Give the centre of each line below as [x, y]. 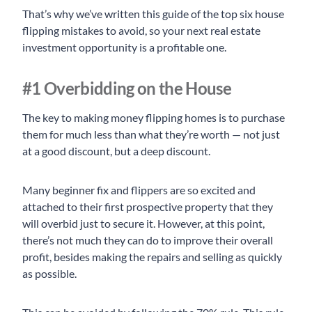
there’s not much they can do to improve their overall [148, 240]
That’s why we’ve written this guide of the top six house [153, 14]
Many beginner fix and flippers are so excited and [139, 190]
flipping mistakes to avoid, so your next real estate [141, 31]
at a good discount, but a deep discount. [117, 151]
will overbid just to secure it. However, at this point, [143, 224]
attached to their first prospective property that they [148, 207]
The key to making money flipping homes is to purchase [154, 118]
